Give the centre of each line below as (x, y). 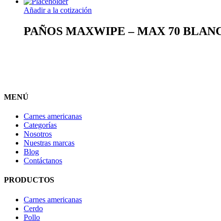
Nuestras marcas (49, 143)
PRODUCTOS (29, 180)
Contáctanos (43, 161)
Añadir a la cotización (58, 10)
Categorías (40, 125)
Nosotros (38, 134)
